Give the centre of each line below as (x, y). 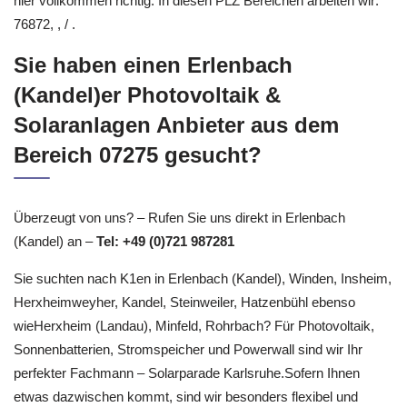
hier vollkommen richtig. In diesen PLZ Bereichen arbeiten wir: (196, 42)
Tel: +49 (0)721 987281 (165, 283)
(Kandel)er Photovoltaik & (147, 137)
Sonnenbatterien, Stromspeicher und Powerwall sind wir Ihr (188, 391)
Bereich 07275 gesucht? (138, 197)
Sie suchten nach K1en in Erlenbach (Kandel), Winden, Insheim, (203, 320)
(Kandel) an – (55, 283)
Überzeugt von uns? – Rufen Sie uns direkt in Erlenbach (179, 259)
